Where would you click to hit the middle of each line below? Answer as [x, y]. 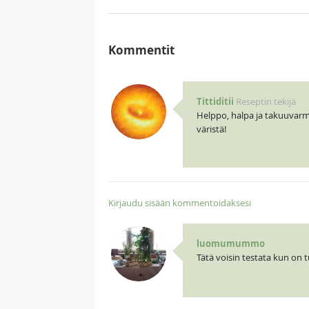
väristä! [211, 129]
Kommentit [141, 50]
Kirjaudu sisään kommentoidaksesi [180, 203]
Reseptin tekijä [266, 102]
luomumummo [230, 244]
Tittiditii [215, 102]
